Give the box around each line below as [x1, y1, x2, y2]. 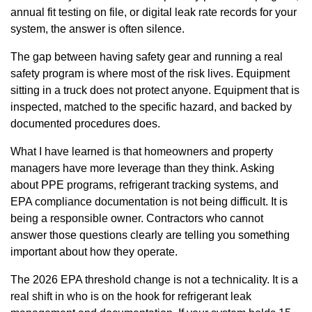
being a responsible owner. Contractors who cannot [10, 212, 263, 224]
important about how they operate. [10, 245, 178, 258]
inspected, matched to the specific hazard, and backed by [10, 100, 292, 113]
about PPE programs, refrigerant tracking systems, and [10, 178, 279, 191]
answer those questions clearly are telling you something [10, 228, 290, 241]
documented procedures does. [10, 117, 160, 130]
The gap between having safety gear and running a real [10, 50, 283, 63]
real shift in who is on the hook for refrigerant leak [10, 290, 251, 302]
